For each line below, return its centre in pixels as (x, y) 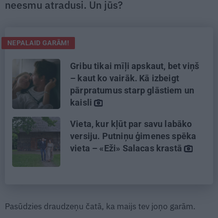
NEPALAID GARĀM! (38, 43)
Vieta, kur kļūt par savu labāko (131, 124)
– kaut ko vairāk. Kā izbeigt (125, 78)
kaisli (82, 102)
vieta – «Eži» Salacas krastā (127, 148)
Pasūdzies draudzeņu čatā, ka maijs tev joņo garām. (100, 206)
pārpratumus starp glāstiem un (132, 90)
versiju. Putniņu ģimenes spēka (133, 136)
